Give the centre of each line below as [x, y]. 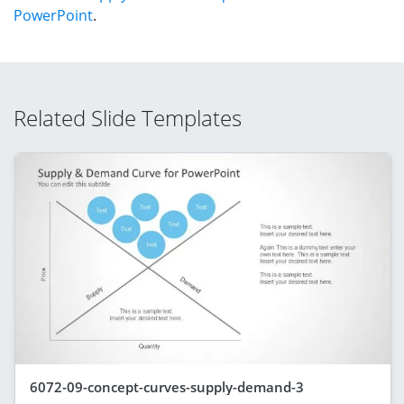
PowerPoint [53, 15]
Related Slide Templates [128, 117]
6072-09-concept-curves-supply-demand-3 [167, 386]
